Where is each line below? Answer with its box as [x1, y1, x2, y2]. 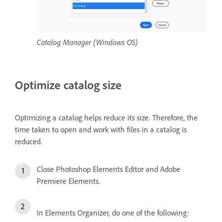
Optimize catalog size [15, 77, 121, 92]
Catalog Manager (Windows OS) [37, 37, 138, 47]
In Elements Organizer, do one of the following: [37, 207, 189, 218]
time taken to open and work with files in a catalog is [15, 124, 187, 134]
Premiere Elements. [37, 175, 100, 186]
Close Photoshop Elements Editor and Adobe [37, 164, 180, 174]
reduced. [15, 136, 42, 146]
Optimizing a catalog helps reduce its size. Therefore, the [15, 112, 198, 122]
